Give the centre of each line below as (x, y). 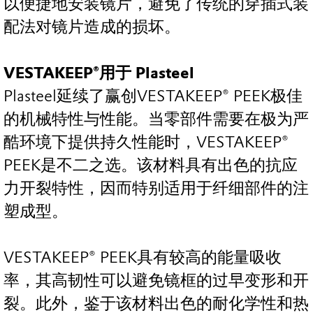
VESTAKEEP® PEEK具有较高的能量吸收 (143, 258)
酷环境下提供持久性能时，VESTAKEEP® (146, 143)
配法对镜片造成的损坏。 (92, 27)
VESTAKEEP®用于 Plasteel (99, 73)
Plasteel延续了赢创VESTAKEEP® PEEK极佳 (153, 96)
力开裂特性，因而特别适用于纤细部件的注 (156, 189)
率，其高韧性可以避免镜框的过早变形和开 (156, 281)
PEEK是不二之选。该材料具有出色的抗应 (151, 166)
